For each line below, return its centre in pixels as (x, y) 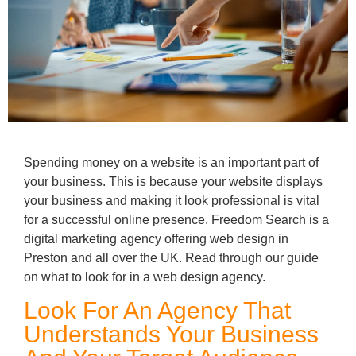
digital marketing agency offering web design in (156, 239)
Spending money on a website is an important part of (171, 163)
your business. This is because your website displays (173, 182)
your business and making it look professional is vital (172, 201)
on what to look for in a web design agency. (145, 277)
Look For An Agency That (157, 310)
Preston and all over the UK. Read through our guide (171, 258)
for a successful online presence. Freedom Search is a (176, 220)
